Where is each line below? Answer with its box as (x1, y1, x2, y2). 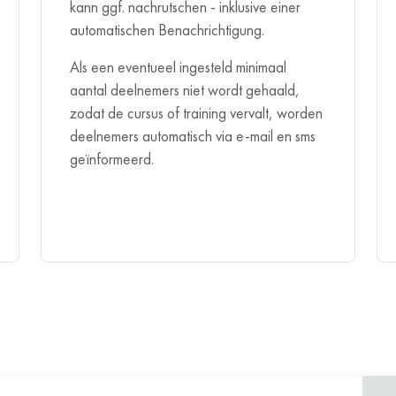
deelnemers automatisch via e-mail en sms (70, 126, 316, 146)
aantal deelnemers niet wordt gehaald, (70, 80, 300, 100)
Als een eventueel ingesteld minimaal (70, 57, 286, 77)
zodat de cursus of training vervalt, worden (70, 103, 323, 123)
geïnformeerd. (70, 148, 154, 169)
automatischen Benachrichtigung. (70, 19, 264, 40)
